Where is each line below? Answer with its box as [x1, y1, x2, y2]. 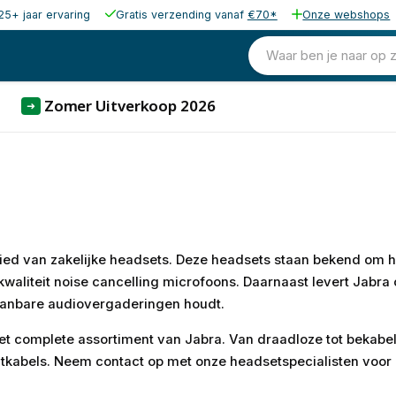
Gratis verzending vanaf [115, 8, 247, 21]
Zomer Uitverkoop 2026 [43, 95, 216, 116]
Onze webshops [302, 8, 391, 21]
